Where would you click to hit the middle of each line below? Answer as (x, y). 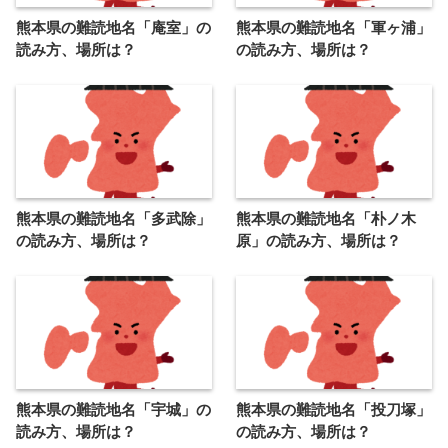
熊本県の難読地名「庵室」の (113, 28)
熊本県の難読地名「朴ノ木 (326, 219)
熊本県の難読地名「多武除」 (113, 219)
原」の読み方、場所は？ (318, 241)
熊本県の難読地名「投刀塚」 (333, 410)
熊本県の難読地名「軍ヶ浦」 (333, 28)
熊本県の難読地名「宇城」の (113, 410)
